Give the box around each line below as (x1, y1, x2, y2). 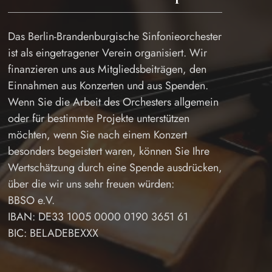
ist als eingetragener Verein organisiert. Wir (7, 45, 207, 61)
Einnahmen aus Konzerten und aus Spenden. (7, 78, 208, 93)
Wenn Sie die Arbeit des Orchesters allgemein (7, 94, 219, 110)
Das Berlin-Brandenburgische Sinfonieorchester (7, 29, 222, 44)
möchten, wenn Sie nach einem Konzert (7, 127, 187, 143)
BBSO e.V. (7, 192, 55, 208)
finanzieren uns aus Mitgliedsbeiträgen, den (7, 61, 206, 77)
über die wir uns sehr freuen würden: (7, 176, 174, 192)
